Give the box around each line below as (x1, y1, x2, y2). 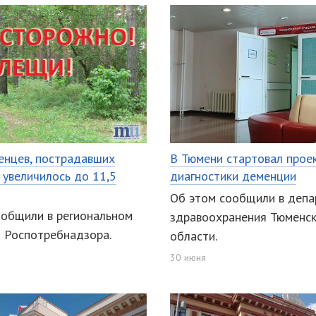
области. (169, 228, 217, 245)
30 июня (169, 251, 206, 265)
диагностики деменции (169, 167, 296, 184)
